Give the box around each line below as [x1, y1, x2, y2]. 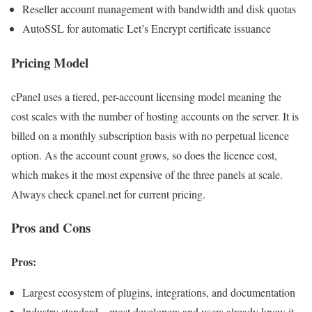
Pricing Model [11, 52, 88, 72]
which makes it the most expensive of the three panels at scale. [11, 166, 283, 182]
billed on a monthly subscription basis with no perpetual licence [11, 127, 289, 143]
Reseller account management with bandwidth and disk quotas [22, 1, 296, 17]
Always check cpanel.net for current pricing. [11, 186, 205, 201]
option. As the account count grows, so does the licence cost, [11, 147, 277, 162]
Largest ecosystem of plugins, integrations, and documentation [22, 285, 295, 300]
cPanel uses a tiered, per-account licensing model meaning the [11, 88, 281, 104]
